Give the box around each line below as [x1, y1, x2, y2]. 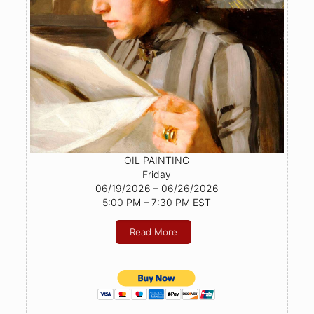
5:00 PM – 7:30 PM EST [102, 196, 212, 208]
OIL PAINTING [124, 153, 190, 166]
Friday [142, 168, 172, 180]
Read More [129, 226, 177, 238]
